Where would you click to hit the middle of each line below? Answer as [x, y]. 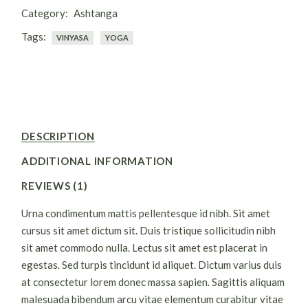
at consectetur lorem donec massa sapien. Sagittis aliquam [153, 282]
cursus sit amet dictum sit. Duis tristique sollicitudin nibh [149, 230]
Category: [45, 13]
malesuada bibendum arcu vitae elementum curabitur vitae [153, 299]
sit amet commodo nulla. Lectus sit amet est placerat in [145, 247]
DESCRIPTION [58, 136]
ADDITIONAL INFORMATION [97, 161]
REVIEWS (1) [55, 186]
